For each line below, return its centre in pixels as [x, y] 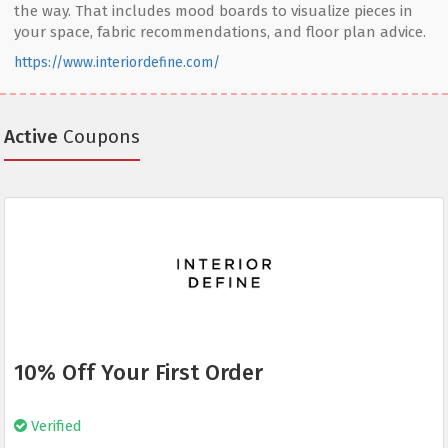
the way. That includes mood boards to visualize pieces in [213, 11]
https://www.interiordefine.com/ [117, 63]
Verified [54, 426]
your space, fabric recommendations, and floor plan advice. [220, 32]
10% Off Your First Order [138, 373]
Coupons [99, 137]
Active [31, 137]
